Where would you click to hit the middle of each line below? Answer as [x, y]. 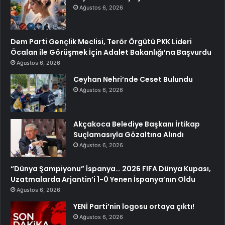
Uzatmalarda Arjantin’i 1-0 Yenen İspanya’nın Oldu [103, 179]
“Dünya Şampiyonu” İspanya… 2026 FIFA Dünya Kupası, [111, 168]
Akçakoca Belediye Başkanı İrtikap [137, 124]
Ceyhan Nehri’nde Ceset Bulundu [133, 79]
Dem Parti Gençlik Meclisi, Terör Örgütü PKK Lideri [101, 41]
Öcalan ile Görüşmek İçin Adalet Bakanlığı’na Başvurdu [111, 52]
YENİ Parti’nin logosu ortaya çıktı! [134, 206]
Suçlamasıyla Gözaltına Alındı [129, 134]
